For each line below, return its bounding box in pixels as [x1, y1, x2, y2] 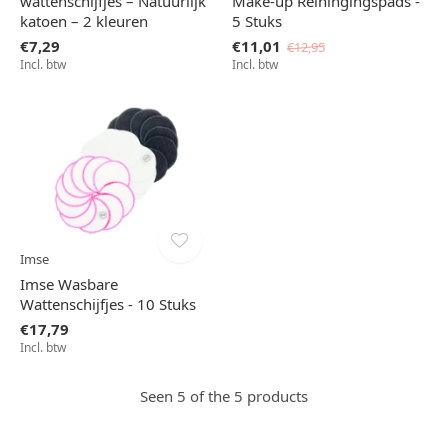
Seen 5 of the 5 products [140, 386, 308, 407]
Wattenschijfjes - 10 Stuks [20, 294, 196, 315]
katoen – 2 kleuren [20, 11, 148, 32]
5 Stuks [231, 11, 282, 32]
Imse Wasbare [20, 274, 118, 295]
